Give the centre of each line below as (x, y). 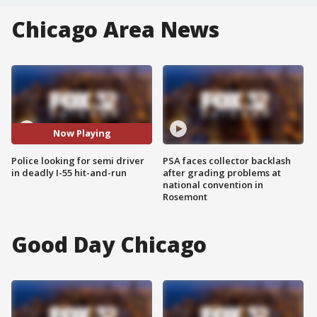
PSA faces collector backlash (227, 160)
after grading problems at (222, 172)
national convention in (213, 184)
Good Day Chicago (109, 244)
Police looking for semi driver (78, 160)
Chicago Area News (116, 29)
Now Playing (82, 133)
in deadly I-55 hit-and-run (69, 172)
